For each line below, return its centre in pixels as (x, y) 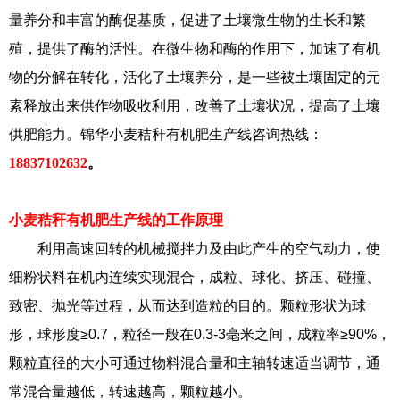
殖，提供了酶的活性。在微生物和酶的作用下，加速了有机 (195, 48)
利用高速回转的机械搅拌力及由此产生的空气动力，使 (195, 248)
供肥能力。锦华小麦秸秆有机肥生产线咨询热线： (166, 134)
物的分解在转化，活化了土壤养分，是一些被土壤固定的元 (195, 77)
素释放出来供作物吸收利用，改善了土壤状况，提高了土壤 (195, 105)
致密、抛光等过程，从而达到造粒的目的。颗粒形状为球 (187, 305)
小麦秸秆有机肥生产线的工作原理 (116, 220)
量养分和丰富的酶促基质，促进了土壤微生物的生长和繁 (187, 20)
